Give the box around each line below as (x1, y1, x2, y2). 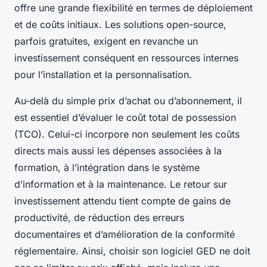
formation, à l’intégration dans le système (14, 162, 200, 174)
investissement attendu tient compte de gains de (14, 195, 231, 207)
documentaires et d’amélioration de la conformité (14, 228, 235, 241)
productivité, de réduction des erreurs (14, 212, 184, 224)
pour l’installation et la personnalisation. (14, 69, 192, 81)
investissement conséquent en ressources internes (14, 52, 238, 64)
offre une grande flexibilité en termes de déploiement (14, 2, 253, 14)
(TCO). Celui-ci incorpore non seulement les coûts (14, 128, 240, 141)
